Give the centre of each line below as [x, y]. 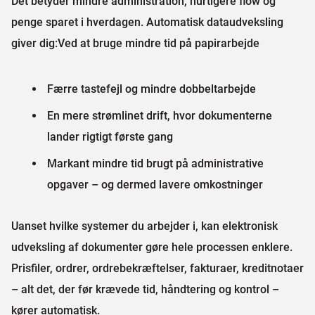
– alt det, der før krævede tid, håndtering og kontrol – [145, 289]
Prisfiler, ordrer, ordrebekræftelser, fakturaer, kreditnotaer [157, 268]
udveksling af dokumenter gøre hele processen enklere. [152, 247]
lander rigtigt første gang [114, 137]
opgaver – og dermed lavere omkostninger [155, 185]
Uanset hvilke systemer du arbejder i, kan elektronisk [144, 226]
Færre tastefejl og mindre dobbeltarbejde [152, 89]
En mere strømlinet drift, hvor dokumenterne [160, 116]
